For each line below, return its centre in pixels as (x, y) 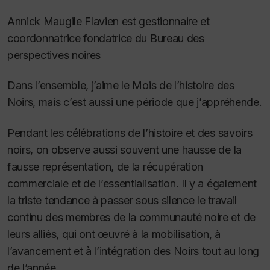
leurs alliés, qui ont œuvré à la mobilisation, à (114, 234)
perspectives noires (54, 55)
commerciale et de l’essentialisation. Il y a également (132, 183)
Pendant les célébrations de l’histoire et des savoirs (130, 133)
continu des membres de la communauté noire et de (131, 217)
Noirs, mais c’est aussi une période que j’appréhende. (135, 102)
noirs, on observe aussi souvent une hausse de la (124, 149)
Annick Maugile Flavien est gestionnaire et (108, 21)
